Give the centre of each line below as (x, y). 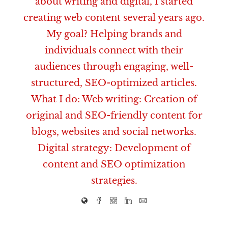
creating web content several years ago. (114, 18)
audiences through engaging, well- (114, 66)
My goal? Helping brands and (114, 34)
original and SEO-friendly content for (114, 115)
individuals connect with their (114, 50)
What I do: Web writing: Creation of (114, 99)
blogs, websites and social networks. (114, 132)
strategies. (114, 180)
